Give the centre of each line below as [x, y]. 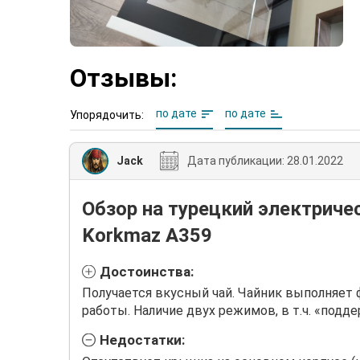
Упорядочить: [107, 115]
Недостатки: [142, 340]
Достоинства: [147, 271]
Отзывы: [123, 78]
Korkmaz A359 [147, 235]
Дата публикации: [236, 161]
